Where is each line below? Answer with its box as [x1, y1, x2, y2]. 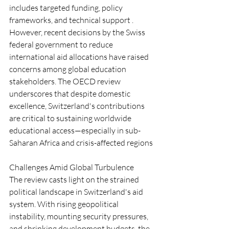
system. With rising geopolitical [9, 199, 120, 209]
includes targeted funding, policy [9, 3, 124, 13]
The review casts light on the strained [9, 174, 141, 185]
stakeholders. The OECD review [9, 76, 122, 86]
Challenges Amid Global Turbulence [9, 162, 134, 172]
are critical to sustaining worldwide [9, 113, 133, 123]
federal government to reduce [9, 39, 114, 50]
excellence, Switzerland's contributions [9, 101, 146, 111]
